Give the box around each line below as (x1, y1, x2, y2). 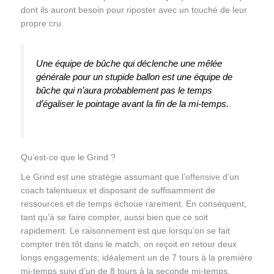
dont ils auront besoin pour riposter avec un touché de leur (20, 6, 247, 15)
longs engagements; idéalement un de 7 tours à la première (20, 253, 253, 262)
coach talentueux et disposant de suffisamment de (20, 185, 215, 195)
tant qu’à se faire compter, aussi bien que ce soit (20, 212, 208, 222)
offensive (185, 172, 220, 182)
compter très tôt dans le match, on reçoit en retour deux (20, 239, 237, 249)
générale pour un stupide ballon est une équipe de (35, 71, 232, 82)
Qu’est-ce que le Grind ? (20, 153, 116, 163)
